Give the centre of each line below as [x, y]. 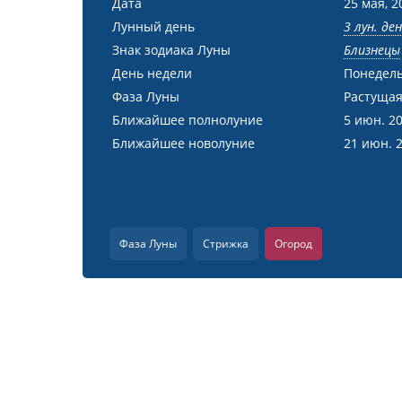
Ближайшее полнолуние [188, 120]
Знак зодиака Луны [171, 50]
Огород [293, 244]
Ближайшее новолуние [184, 143]
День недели [152, 73]
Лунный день [153, 26]
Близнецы [371, 50]
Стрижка [226, 244]
